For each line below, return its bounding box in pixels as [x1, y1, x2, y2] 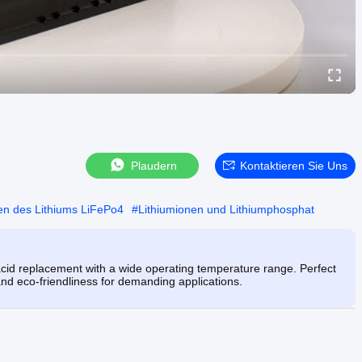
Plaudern [130, 158, 177, 172]
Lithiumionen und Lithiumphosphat [138, 202, 314, 216]
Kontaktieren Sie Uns [240, 158, 347, 172]
